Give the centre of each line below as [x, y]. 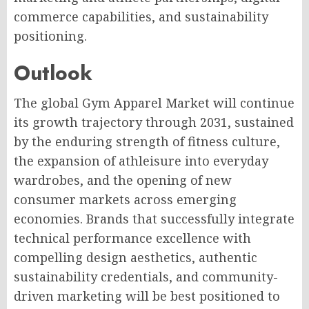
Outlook [53, 73]
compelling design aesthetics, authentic [136, 257]
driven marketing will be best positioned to [147, 296]
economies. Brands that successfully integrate [154, 219]
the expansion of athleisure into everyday [141, 161]
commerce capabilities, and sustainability [141, 17]
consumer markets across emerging [125, 199]
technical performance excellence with [132, 238]
